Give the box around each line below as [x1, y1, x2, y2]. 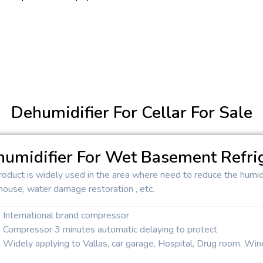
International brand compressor [3, 208, 130, 222]
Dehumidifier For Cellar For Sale [11, 101, 252, 124]
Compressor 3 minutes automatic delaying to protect [3, 222, 218, 236]
